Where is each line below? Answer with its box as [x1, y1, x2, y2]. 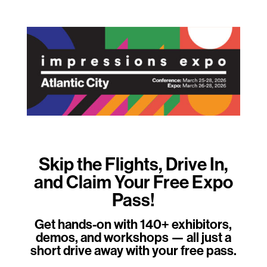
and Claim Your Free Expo [33, 170, 233, 194]
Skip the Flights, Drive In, [38, 153, 228, 176]
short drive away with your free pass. [30, 242, 237, 259]
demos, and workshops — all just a [35, 229, 231, 246]
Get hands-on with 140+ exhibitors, [35, 216, 232, 233]
